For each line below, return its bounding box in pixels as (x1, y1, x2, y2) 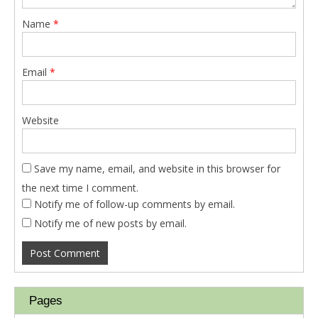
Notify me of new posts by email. (34, 216, 187, 230)
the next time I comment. (22, 181, 138, 194)
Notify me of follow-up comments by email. (34, 197, 235, 211)
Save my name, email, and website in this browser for (34, 162, 280, 175)
